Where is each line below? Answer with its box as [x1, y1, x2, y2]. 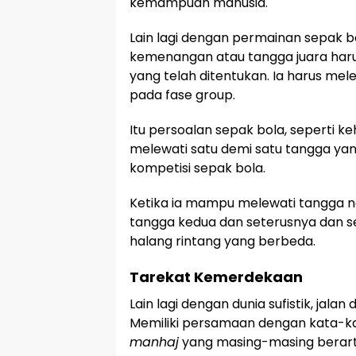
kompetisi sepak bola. [130, 159, 265, 177]
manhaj [130, 333, 179, 351]
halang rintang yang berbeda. [130, 232, 315, 250]
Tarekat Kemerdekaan [130, 267, 303, 287]
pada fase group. [130, 86, 235, 104]
